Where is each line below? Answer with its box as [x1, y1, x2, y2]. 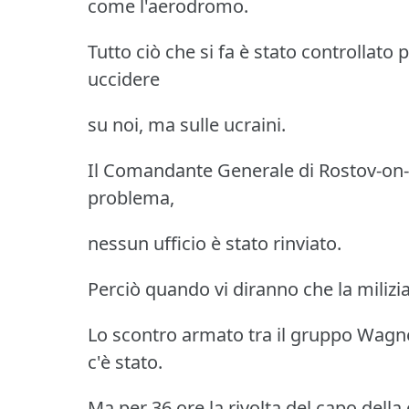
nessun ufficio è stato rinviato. [88, 231, 341, 257]
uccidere [88, 67, 160, 92]
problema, [88, 185, 174, 211]
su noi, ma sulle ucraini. [88, 112, 286, 138]
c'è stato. [88, 350, 163, 375]
